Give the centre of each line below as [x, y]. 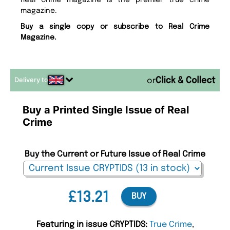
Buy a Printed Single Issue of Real [106, 110]
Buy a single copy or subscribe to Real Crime [115, 27]
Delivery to [31, 80]
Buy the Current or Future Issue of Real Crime [115, 155]
